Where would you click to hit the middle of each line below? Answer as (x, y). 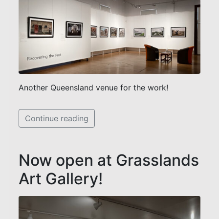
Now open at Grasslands (109, 160)
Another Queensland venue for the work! (93, 87)
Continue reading (57, 118)
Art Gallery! (61, 178)
